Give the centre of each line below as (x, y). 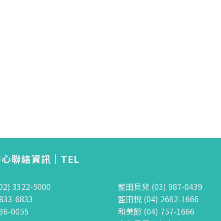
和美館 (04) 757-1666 (156, 211)
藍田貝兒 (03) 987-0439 (160, 187)
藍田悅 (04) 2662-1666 (158, 199)
